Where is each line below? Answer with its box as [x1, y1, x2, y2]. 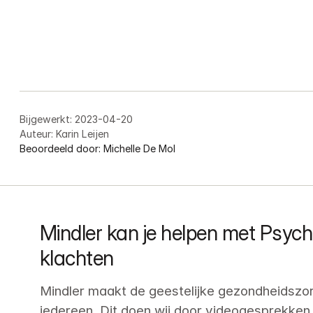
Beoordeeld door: [20, 142, 101, 154]
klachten [39, 246, 114, 271]
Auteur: [20, 127, 54, 140]
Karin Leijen [56, 127, 110, 140]
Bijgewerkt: [20, 112, 73, 125]
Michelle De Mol [103, 142, 176, 154]
